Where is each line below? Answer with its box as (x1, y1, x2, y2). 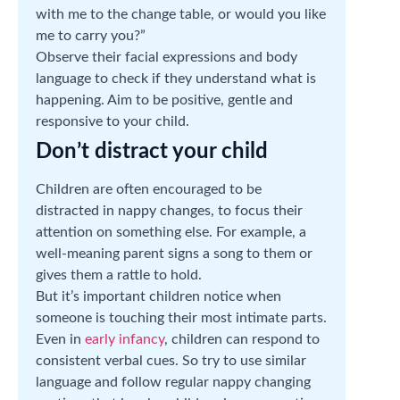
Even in (36, 331, 85, 346)
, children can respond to (164, 331, 320, 346)
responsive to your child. (36, 113, 189, 129)
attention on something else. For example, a (36, 224, 306, 239)
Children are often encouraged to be (36, 181, 262, 196)
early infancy (85, 331, 164, 346)
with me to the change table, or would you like (36, 6, 326, 21)
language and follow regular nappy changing (36, 374, 311, 389)
